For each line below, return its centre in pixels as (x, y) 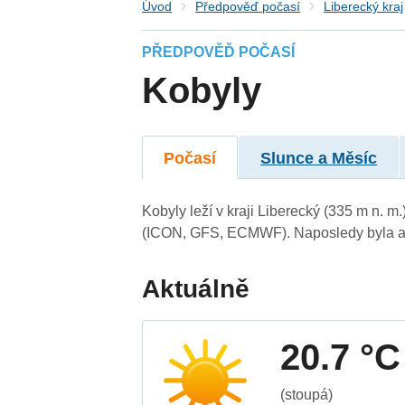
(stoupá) (307, 394)
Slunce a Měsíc (319, 158)
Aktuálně (196, 288)
